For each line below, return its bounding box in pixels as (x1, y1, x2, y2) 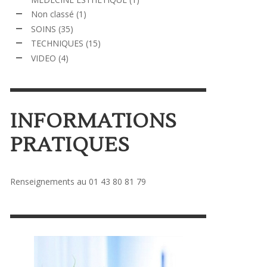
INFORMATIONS (10, 108, 177, 134)
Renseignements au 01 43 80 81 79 (10, 175, 146, 187)
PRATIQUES (10, 132, 130, 158)
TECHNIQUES (31, 38, 83, 49)
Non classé (31, 8, 74, 20)
